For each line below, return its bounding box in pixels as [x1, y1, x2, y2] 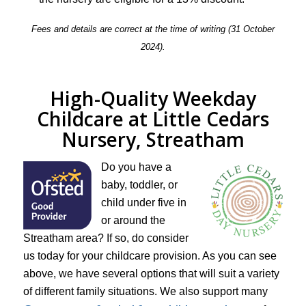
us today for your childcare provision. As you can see [23, 250, 277, 262]
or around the [100, 214, 165, 227]
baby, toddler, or [100, 179, 178, 191]
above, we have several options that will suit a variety [23, 268, 279, 280]
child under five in [100, 197, 186, 209]
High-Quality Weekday [49, 85, 256, 111]
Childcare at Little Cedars [36, 105, 269, 132]
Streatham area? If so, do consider [23, 232, 189, 245]
